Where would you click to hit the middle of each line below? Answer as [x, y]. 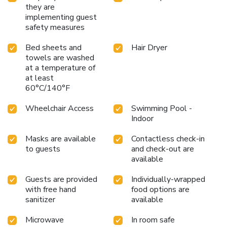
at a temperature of [60, 68]
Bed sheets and [53, 47]
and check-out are [163, 149]
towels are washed [60, 58]
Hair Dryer [149, 47]
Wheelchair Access [60, 108]
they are [40, 7]
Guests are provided [61, 179]
